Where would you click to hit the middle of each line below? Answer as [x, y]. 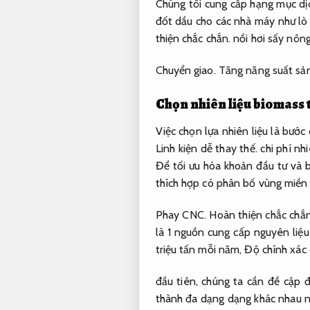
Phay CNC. [181, 215]
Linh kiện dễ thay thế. [206, 149]
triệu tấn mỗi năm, [200, 249]
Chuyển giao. [185, 71]
